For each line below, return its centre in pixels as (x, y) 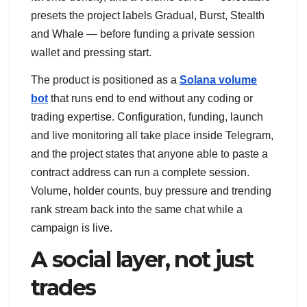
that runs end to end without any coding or (150, 98)
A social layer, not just (142, 260)
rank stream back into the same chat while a (137, 209)
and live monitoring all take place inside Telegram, (152, 135)
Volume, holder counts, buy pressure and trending (151, 191)
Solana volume (218, 79)
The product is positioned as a (105, 79)
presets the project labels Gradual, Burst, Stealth (148, 15)
